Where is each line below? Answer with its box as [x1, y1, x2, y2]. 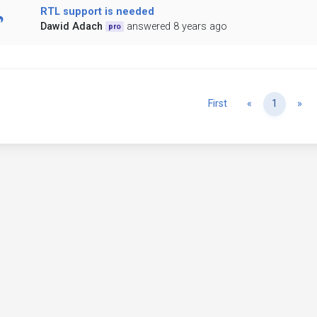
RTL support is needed [40, 6, 154, 18]
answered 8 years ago [127, 21, 228, 33]
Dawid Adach [40, 21, 103, 33]
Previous [251, 97, 292, 110]
